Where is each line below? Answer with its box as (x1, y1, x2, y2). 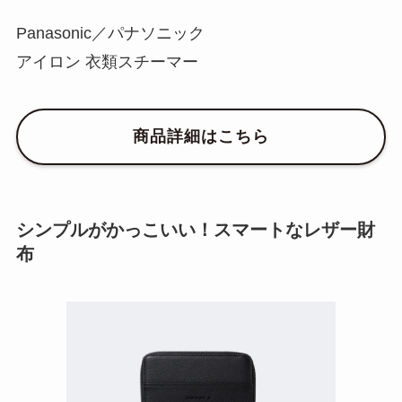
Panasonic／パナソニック (15, 23, 205, 42)
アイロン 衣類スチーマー (15, 52, 198, 71)
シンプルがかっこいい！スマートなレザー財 (15, 219, 375, 240)
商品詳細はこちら (133, 127, 269, 146)
